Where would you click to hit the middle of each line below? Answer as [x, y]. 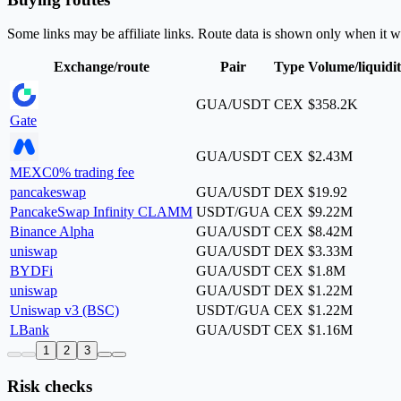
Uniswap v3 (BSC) [64, 311]
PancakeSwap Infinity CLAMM [101, 212]
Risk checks [50, 387]
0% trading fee [93, 173]
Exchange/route [101, 67]
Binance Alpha [52, 232]
